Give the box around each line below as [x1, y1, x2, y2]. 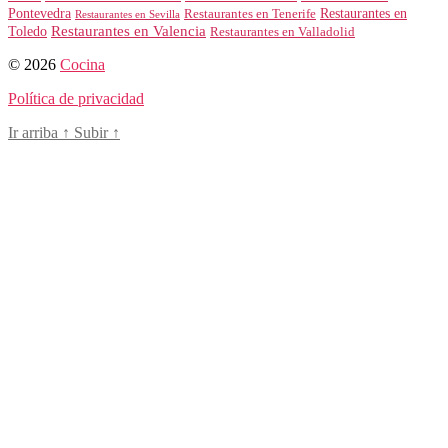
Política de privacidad [8, 89, 144, 107]
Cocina [60, 55, 105, 73]
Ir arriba [8, 123, 62, 141]
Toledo [8, 22, 47, 39]
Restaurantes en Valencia [51, 22, 206, 39]
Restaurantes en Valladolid [210, 24, 355, 39]
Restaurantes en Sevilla [75, 7, 180, 20]
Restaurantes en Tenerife [184, 5, 316, 21]
